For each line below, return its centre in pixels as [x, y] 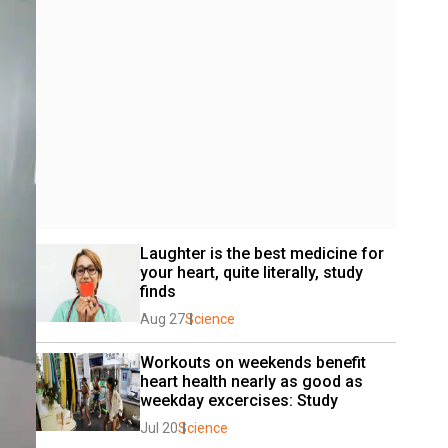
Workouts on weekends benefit [253, 362]
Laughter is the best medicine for [262, 253]
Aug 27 [162, 319]
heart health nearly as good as [251, 381]
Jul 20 [159, 428]
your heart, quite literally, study [251, 272]
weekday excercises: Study [239, 400]
